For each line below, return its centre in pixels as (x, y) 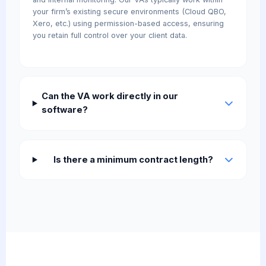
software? (65, 110)
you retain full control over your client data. (110, 36)
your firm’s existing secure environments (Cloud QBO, (129, 12)
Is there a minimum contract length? (133, 159)
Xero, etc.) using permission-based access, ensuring (128, 24)
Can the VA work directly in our (110, 96)
